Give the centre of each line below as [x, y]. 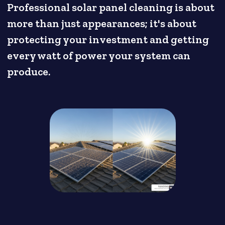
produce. [29, 72]
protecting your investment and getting [108, 39]
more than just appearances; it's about [102, 23]
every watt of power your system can [99, 55]
